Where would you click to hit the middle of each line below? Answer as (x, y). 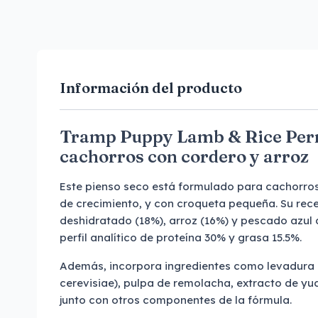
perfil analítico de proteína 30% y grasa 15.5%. (181, 237)
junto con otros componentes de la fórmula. (176, 300)
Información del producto (151, 88)
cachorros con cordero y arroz (184, 157)
